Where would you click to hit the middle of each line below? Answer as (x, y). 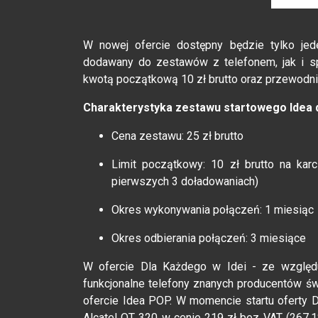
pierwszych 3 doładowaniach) (185, 181)
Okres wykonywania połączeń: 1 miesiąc (213, 209)
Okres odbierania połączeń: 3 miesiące (209, 238)
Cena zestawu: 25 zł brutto (177, 136)
